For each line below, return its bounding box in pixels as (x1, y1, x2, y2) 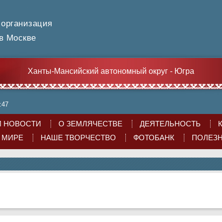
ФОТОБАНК (133, 134, 174, 142)
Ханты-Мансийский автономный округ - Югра (28, 67, 194, 75)
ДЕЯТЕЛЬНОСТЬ (139, 120, 201, 128)
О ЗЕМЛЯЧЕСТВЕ (58, 120, 122, 128)
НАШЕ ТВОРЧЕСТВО (40, 134, 116, 142)
